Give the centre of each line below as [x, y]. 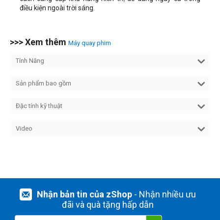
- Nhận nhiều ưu [164, 194]
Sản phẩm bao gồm [43, 83]
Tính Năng [30, 60]
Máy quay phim [90, 43]
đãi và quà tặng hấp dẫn [108, 205]
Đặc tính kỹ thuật [39, 106]
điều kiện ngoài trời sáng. [57, 8]
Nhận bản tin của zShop [84, 194]
